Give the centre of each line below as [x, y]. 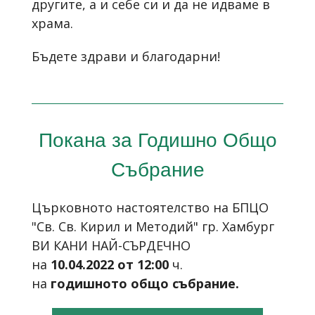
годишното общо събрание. [145, 284]
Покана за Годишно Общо [157, 140]
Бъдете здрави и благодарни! [126, 57]
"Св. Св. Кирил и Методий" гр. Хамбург [153, 227]
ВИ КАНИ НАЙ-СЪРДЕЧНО [111, 246]
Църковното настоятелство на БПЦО [150, 208]
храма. [52, 23]
